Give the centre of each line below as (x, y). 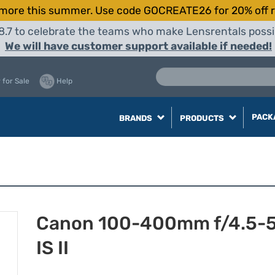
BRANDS (136, 118)
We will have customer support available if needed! (138, 46)
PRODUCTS (203, 118)
